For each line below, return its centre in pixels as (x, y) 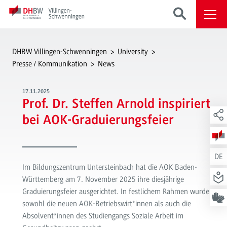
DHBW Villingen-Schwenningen (60, 52)
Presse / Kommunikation (50, 64)
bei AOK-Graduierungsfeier (98, 121)
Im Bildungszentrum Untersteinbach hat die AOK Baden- (109, 167)
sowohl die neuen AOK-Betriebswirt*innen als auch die (106, 203)
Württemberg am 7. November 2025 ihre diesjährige (103, 179)
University (133, 52)
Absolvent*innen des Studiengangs (77, 216)
